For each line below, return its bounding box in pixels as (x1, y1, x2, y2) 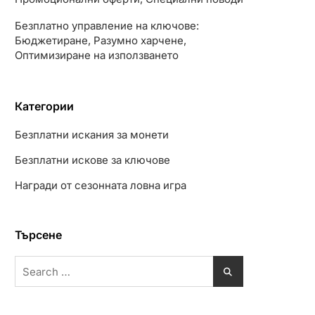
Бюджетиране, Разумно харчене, (15, 34, 186, 47)
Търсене (15, 228, 62, 242)
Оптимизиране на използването (15, 49, 179, 62)
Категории (15, 99, 74, 113)
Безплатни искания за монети (15, 128, 169, 141)
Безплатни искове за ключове (15, 153, 170, 167)
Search (14, 257, 51, 270)
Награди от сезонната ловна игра (15, 179, 186, 192)
